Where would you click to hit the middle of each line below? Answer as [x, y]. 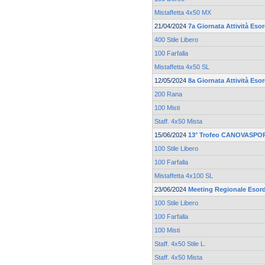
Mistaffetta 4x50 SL [182, 67]
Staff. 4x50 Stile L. [180, 244]
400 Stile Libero [176, 40]
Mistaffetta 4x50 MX [183, 13]
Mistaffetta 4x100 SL [184, 176]
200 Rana [168, 94]
